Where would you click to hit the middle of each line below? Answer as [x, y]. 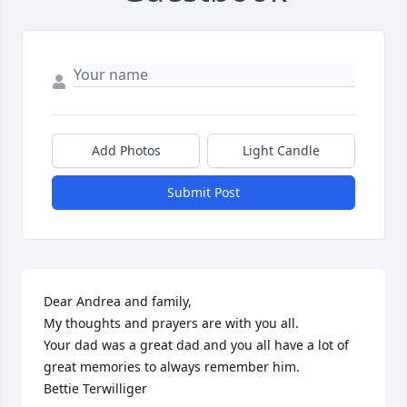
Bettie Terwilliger [95, 389]
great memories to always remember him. [174, 367]
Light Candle [281, 151]
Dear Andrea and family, [119, 302]
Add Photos [126, 151]
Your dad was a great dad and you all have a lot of [196, 345]
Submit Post [203, 193]
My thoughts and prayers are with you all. [171, 323]
